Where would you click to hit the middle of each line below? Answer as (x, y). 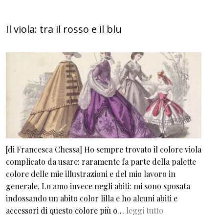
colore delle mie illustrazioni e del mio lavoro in (91, 174)
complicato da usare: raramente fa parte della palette (101, 162)
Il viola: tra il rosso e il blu (64, 29)
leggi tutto (145, 211)
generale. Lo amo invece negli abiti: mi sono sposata (98, 186)
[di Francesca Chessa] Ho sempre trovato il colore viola (104, 150)
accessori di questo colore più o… (66, 211)
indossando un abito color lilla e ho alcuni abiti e (92, 198)
